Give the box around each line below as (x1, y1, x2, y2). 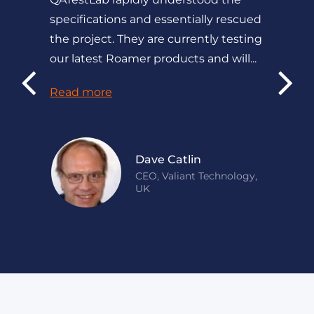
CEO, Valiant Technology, (135, 169, 257, 182)
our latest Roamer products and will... (50, 51, 257, 65)
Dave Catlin (135, 152, 201, 166)
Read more (50, 85, 112, 99)
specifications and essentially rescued (50, 12, 261, 26)
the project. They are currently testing (50, 32, 262, 46)
